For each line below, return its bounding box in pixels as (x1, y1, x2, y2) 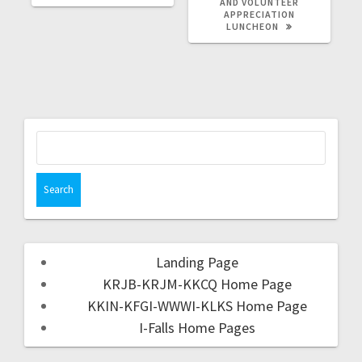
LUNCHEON (226, 19, 281, 32)
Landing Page (156, 252, 238, 271)
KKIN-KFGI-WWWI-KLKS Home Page (87, 296, 307, 315)
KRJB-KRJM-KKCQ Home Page (103, 274, 292, 293)
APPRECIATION (224, 7, 295, 20)
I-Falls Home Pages (139, 318, 255, 337)
